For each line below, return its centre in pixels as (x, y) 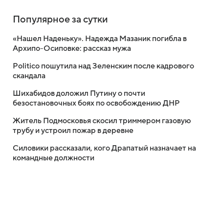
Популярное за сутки (60, 19)
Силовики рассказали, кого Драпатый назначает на (104, 148)
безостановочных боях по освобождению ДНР (96, 103)
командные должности (54, 158)
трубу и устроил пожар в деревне (73, 130)
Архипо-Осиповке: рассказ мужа (72, 48)
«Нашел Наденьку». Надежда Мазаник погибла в (100, 38)
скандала (29, 76)
